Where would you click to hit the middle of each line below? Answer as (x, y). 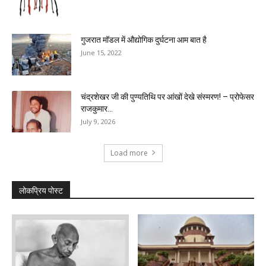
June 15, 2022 (101, 52)
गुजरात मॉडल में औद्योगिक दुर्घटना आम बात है (144, 39)
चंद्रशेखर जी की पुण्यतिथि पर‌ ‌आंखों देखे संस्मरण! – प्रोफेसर (167, 96)
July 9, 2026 (98, 121)
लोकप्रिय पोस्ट (41, 190)
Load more (129, 153)
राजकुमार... (97, 108)
